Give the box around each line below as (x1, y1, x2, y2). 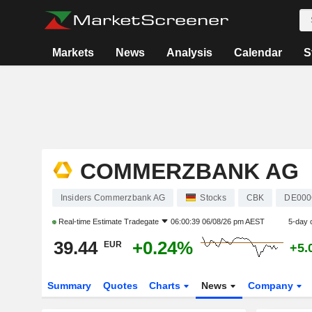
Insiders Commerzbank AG (60, 193, 166, 203)
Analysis (166, 47, 212, 58)
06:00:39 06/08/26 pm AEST (170, 217, 265, 226)
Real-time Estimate (56, 217, 124, 226)
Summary (47, 280, 91, 291)
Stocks (200, 193, 226, 203)
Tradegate (123, 217, 159, 226)
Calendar (233, 47, 282, 58)
